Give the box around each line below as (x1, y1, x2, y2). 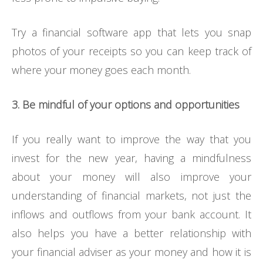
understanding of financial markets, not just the (12, 188, 251, 203)
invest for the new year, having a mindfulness (12, 151, 251, 166)
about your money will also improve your (12, 170, 251, 184)
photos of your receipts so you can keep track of (12, 44, 251, 59)
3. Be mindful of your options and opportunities (12, 97, 240, 112)
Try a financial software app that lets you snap (12, 25, 251, 40)
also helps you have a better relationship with (12, 226, 251, 241)
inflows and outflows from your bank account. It (12, 207, 251, 222)
